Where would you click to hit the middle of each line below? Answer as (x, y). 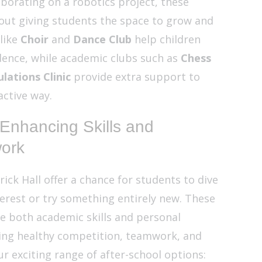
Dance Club (102, 39)
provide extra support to (135, 77)
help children (166, 39)
